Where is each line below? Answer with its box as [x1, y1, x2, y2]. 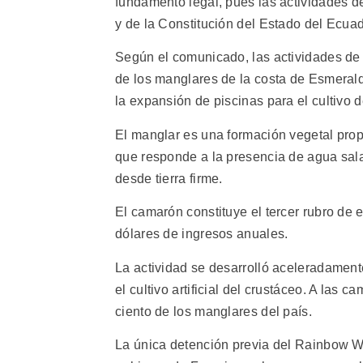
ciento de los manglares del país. [115, 304, 312, 318]
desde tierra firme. [115, 171, 223, 186]
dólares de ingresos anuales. [115, 227, 288, 241]
